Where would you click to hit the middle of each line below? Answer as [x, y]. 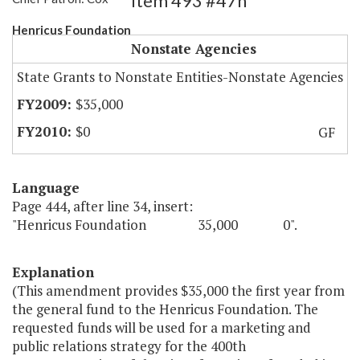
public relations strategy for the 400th [129, 346]
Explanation [53, 272]
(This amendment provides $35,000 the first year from [178, 291]
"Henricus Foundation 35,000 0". [155, 225]
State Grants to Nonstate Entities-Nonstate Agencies [180, 77]
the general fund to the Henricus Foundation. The [165, 309]
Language [46, 188]
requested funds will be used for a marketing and [162, 328]
